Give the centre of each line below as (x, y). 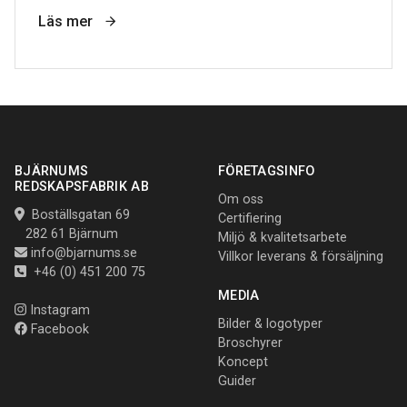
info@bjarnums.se (84, 253)
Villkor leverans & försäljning (301, 256)
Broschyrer (250, 342)
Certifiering (250, 218)
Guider (237, 381)
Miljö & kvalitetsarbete (283, 237)
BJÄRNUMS (52, 171)
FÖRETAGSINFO (267, 171)
